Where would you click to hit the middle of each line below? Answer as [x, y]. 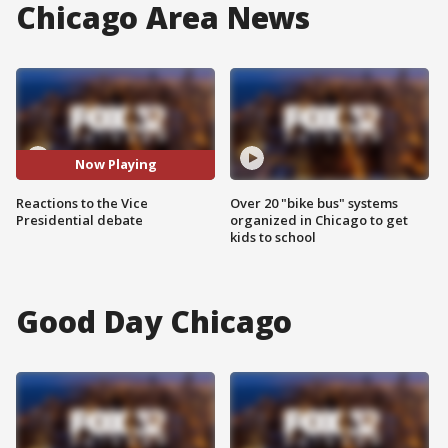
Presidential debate [79, 219]
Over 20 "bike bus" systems [314, 202]
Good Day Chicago [154, 321]
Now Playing [115, 164]
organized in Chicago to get [319, 219]
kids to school [273, 236]
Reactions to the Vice [82, 202]
